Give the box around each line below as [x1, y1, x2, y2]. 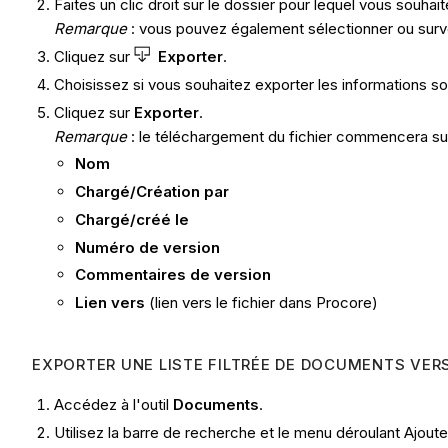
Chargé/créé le [75, 209, 190, 229]
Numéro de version [75, 237, 221, 257]
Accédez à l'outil [54, 395, 174, 415]
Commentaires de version [75, 265, 272, 285]
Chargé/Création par [75, 182, 230, 202]
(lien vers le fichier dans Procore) [145, 293, 379, 313]
